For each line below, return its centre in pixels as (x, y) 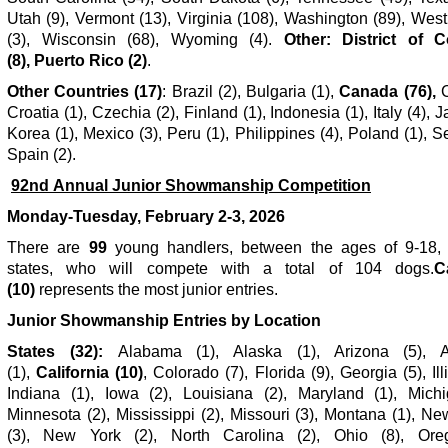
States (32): (62, 351)
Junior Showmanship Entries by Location (164, 320)
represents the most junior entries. (158, 289)
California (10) (90, 372)
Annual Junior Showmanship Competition (210, 185)
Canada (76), (390, 91)
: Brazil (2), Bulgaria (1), (251, 91)
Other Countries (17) (85, 91)
